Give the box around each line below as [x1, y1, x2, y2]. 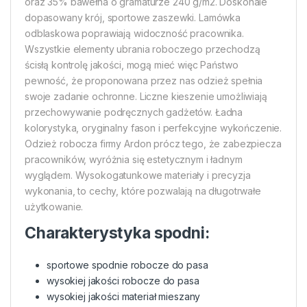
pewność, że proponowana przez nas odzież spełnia [25, 75, 263, 87]
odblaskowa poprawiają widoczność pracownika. [25, 27, 244, 40]
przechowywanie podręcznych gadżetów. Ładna [25, 106, 243, 119]
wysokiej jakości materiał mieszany [47, 291, 201, 303]
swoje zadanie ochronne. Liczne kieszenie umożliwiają [25, 90, 267, 103]
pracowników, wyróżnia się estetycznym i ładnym [25, 153, 243, 166]
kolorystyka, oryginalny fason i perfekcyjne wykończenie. [25, 122, 282, 134]
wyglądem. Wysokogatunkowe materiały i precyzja [25, 169, 251, 182]
